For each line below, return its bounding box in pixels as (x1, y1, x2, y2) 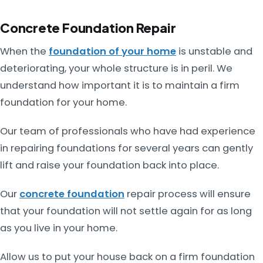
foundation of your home (49, 44, 176, 58)
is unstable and (176, 44, 252, 58)
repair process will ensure (124, 187, 251, 201)
